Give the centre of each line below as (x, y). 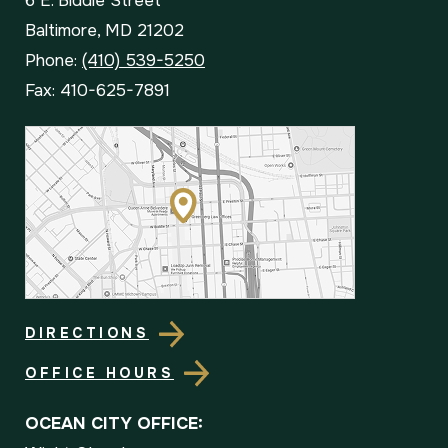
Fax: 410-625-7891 (97, 91)
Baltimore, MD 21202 (104, 31)
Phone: (53, 61)
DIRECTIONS (87, 333)
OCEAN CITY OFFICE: (114, 424)
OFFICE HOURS (99, 372)
